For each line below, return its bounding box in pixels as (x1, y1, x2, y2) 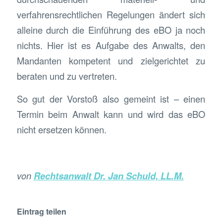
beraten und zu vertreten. (16, 69, 117, 82)
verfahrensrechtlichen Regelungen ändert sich (16, 7, 206, 21)
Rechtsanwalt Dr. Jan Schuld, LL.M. (33, 169, 184, 183)
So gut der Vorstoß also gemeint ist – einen (16, 92, 206, 106)
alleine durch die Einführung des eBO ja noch (16, 23, 206, 36)
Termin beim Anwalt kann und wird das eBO (16, 108, 206, 121)
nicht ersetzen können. (16, 123, 107, 136)
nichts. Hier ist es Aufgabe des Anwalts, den (16, 38, 206, 52)
